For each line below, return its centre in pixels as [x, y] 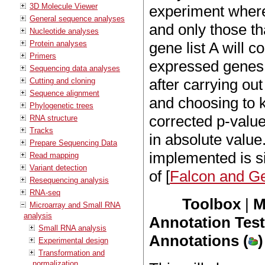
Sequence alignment [64, 93]
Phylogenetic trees [62, 105]
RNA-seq [45, 192]
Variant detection [58, 167]
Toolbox [212, 204]
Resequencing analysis [69, 180]
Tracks [41, 130]
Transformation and [72, 253]
